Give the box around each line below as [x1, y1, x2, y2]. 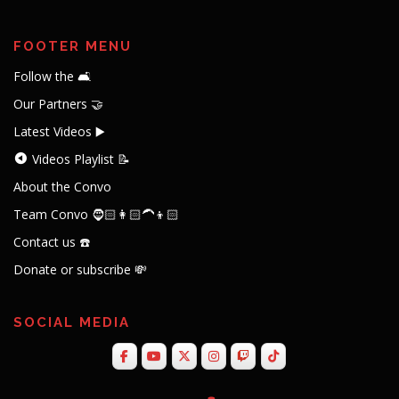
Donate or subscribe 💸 [13, 261, 147, 279]
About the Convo [13, 178, 111, 196]
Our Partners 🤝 [13, 95, 103, 113]
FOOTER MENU [13, 38, 132, 55]
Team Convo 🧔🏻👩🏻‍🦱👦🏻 [13, 206, 179, 224]
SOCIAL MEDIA [13, 314, 130, 331]
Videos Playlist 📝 [32, 151, 131, 168]
